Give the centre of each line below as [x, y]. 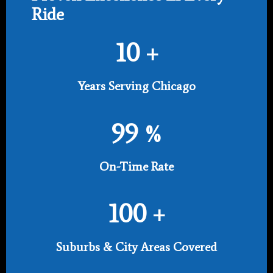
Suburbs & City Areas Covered [136, 246]
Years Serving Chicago [136, 86]
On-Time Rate [136, 166]
